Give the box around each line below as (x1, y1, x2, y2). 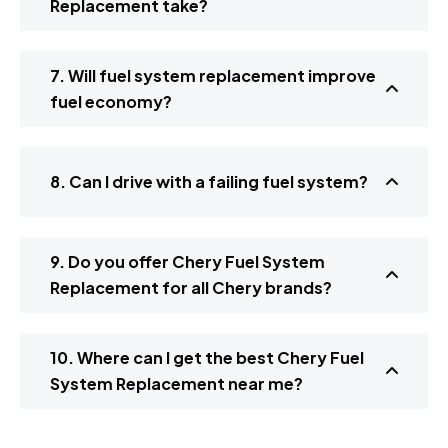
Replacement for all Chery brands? (50, 277, 332, 299)
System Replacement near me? (50, 373, 303, 395)
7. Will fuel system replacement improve (50, 65, 376, 87)
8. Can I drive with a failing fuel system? (50, 171, 368, 193)
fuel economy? (50, 91, 172, 113)
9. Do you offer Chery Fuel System (50, 251, 325, 273)
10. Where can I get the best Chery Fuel (50, 347, 364, 369)
